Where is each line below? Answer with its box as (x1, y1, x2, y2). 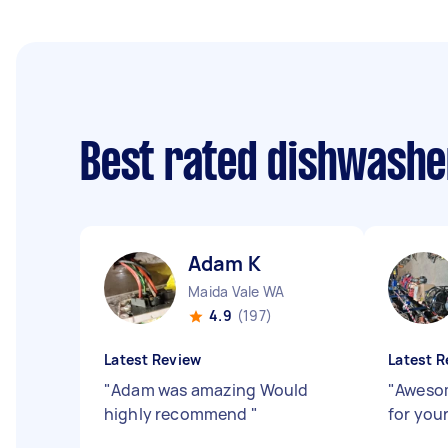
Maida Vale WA (188, 282, 285, 301)
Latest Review (104, 350, 202, 369)
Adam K (188, 250, 261, 277)
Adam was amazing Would (111, 379, 309, 401)
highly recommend (104, 403, 251, 425)
